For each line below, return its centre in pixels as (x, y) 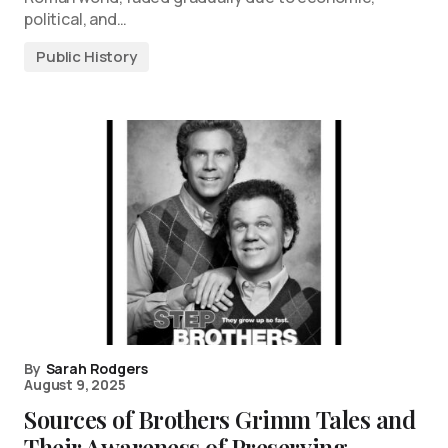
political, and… (75, 19)
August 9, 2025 (75, 384)
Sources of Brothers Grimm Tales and (220, 419)
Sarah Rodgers (96, 368)
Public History (86, 56)
